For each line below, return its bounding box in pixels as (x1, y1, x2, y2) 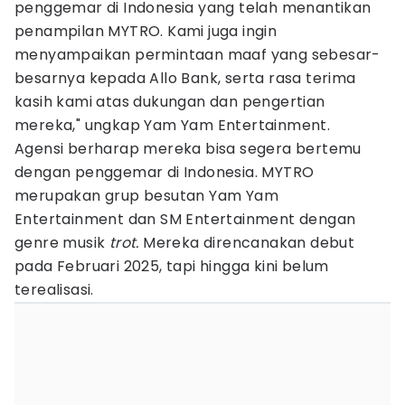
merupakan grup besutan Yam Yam (14, 185, 278, 206)
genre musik (14, 232, 109, 253)
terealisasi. (14, 279, 94, 300)
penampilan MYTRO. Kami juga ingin (14, 21, 278, 42)
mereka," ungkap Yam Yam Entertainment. (14, 115, 331, 136)
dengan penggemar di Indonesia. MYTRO (14, 162, 315, 183)
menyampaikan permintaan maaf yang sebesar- (14, 44, 381, 65)
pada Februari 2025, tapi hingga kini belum (14, 256, 329, 277)
